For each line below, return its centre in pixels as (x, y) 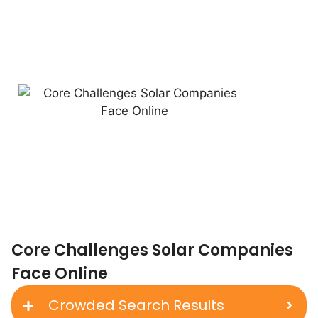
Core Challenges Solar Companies (152, 250)
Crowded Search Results (136, 305)
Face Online (60, 273)
